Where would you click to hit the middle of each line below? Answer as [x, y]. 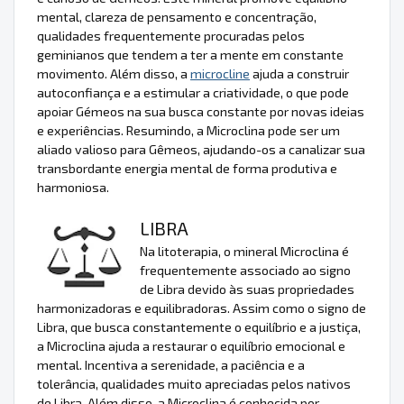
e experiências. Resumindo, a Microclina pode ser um [188, 131]
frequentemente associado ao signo [245, 271]
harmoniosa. [73, 188]
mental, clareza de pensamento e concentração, [177, 17]
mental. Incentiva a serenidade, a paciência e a [171, 365]
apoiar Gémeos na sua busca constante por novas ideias [201, 112]
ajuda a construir [299, 74]
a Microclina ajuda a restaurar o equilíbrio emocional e [191, 346]
